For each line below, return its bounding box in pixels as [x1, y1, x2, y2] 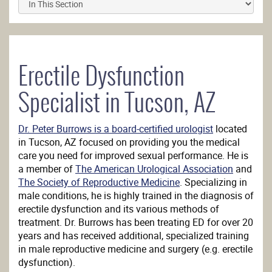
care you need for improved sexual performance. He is [18, 149, 248, 162]
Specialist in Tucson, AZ [18, 84, 216, 120]
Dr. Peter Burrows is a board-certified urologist [18, 122, 213, 135]
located [213, 122, 247, 135]
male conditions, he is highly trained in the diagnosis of [18, 189, 254, 202]
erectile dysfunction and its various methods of [18, 202, 219, 216]
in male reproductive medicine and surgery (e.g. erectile [18, 242, 253, 256]
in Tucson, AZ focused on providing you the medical [18, 135, 240, 149]
